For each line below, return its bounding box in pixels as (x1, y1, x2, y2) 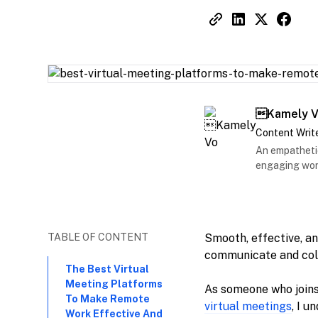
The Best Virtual (65, 263, 150, 275)
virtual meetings (204, 300, 292, 313)
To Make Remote (65, 293, 150, 305)
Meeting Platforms (65, 278, 163, 290)
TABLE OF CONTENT (48, 231, 149, 243)
